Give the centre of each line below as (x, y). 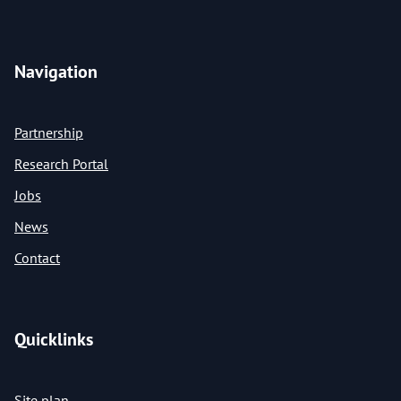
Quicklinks (54, 339)
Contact (37, 258)
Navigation (56, 72)
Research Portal (61, 164)
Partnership (49, 132)
